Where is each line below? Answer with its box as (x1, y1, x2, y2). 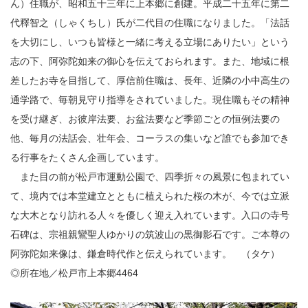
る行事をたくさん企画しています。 (10, 152, 164, 164)
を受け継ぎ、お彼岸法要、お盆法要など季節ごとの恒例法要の (10, 113, 280, 125)
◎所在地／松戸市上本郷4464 (10, 267, 138, 279)
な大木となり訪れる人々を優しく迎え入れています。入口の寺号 (10, 210, 289, 221)
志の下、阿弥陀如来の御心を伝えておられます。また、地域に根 (10, 56, 289, 67)
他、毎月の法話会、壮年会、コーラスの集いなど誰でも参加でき (10, 133, 289, 144)
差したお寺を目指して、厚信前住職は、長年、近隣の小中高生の (10, 75, 289, 87)
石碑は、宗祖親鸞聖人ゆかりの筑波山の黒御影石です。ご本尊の (10, 229, 289, 241)
